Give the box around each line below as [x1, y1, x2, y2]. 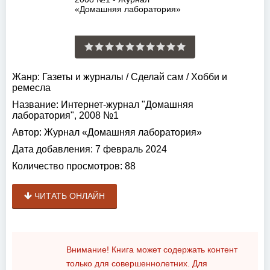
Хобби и [191, 72, 227, 82]
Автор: [12, 127, 42, 137]
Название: [12, 99, 58, 110]
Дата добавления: [12, 144, 93, 154]
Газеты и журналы [42, 72, 124, 82]
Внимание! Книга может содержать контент [66, 245, 237, 254]
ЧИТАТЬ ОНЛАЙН [32, 191, 105, 201]
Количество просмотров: [12, 161, 122, 171]
